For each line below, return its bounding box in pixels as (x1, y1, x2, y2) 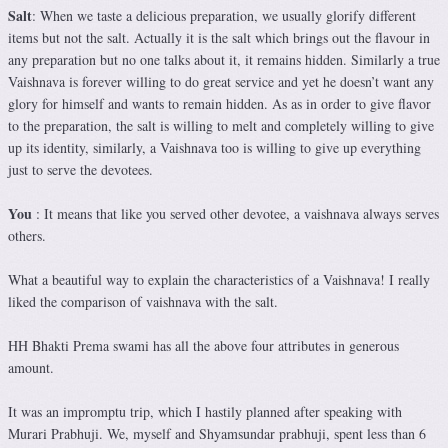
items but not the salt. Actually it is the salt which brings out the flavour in (8, 28, 430, 48)
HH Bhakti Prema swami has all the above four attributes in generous (8, 336, 399, 356)
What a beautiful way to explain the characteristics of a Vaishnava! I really (8, 270, 430, 290)
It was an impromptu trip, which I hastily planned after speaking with (8, 402, 402, 422)
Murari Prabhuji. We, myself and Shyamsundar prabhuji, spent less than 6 (8, 424, 426, 444)
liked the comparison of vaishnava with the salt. (8, 292, 278, 312)
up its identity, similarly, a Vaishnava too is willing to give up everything (8, 138, 421, 158)
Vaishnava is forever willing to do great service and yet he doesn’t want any (8, 72, 434, 92)
